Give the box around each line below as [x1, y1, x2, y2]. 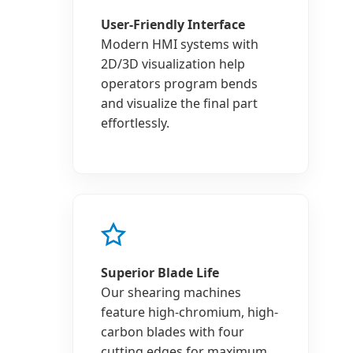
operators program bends [101, 75, 258, 92]
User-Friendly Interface [101, 16, 245, 33]
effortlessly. [101, 114, 169, 132]
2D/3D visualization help [101, 55, 245, 72]
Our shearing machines [101, 284, 241, 301]
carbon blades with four [101, 323, 244, 340]
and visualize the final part [101, 95, 258, 112]
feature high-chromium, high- [101, 303, 278, 321]
